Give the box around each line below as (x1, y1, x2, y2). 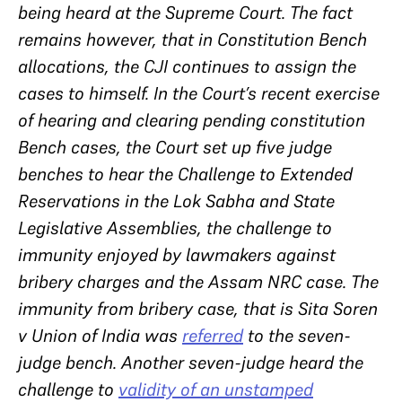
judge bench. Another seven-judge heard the (18, 351, 363, 374)
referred (182, 324, 243, 347)
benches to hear (18, 162, 148, 186)
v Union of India (18, 324, 144, 347)
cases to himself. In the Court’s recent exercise (18, 82, 380, 105)
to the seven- (243, 324, 351, 347)
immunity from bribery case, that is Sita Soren (18, 297, 378, 320)
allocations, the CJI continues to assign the (18, 55, 356, 78)
